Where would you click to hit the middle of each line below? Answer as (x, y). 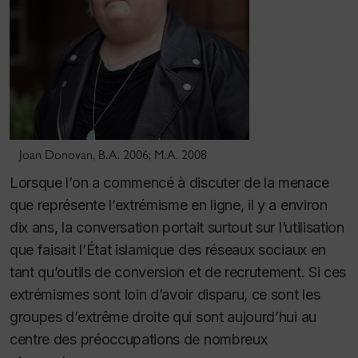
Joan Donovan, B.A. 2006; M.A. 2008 (113, 154)
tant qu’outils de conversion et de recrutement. (159, 272)
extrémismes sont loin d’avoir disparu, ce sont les (165, 294)
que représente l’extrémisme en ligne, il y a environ (169, 205)
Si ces (327, 272)
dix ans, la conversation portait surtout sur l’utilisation (177, 227)
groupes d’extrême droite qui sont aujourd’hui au (163, 316)
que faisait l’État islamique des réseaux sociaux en (168, 249)
